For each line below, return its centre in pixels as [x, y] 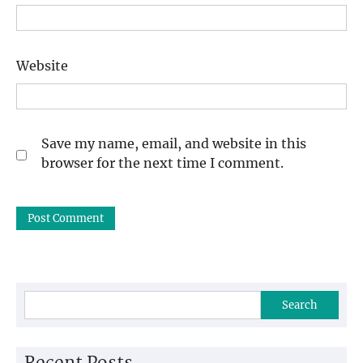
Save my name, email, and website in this [174, 143]
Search [300, 305]
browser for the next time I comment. [162, 162]
